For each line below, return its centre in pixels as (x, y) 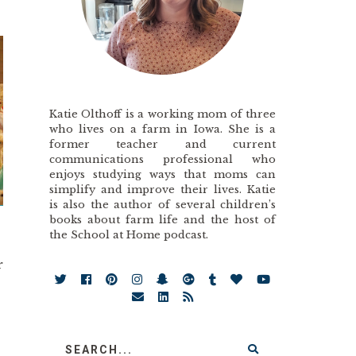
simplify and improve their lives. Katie (163, 189)
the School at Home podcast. (128, 234)
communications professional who (163, 159)
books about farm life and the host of (163, 219)
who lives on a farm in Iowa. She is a (163, 129)
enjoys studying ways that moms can (163, 174)
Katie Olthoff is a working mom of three (163, 114)
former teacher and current (163, 144)
